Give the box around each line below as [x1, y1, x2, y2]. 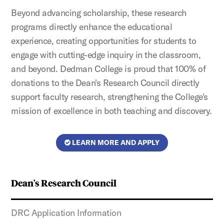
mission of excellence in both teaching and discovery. [11, 105, 212, 116]
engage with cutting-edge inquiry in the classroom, [11, 49, 201, 60]
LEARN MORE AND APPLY [70, 138, 159, 147]
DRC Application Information [11, 207, 121, 218]
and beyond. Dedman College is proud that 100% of [11, 63, 206, 74]
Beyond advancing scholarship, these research [11, 7, 186, 18]
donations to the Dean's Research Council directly [11, 77, 199, 88]
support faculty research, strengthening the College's [11, 91, 208, 102]
